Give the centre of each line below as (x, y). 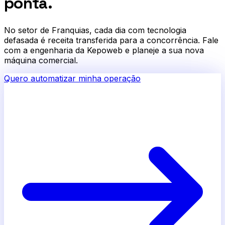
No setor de (28, 30)
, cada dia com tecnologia (138, 30)
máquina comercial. (41, 60)
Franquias (71, 30)
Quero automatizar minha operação (72, 78)
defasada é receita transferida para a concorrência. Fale (111, 40)
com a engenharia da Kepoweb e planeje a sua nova (104, 50)
